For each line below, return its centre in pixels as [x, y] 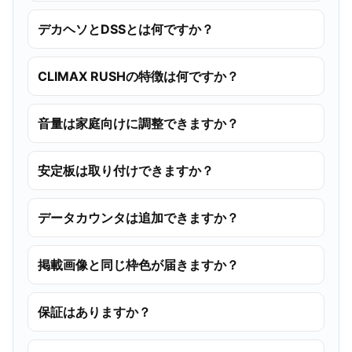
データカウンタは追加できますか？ [138, 217]
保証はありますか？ [94, 312]
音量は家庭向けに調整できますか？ [138, 123]
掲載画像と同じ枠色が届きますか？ [138, 264]
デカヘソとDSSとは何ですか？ [126, 29]
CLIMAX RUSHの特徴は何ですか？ [138, 76]
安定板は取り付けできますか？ [126, 170]
